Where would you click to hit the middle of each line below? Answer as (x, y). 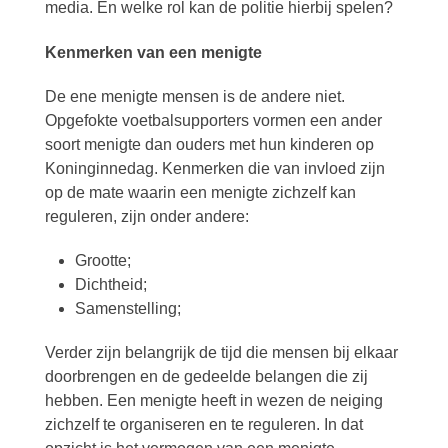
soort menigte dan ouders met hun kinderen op (209, 144)
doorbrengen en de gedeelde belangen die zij (206, 376)
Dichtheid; (110, 284)
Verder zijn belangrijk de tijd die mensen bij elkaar (221, 352)
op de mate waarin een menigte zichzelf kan (200, 192)
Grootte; (102, 260)
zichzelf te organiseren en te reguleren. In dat (203, 424)
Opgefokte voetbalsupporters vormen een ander (213, 120)
